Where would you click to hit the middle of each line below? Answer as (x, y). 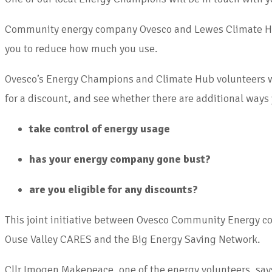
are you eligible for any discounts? (114, 189)
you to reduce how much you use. (81, 48)
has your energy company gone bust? (120, 159)
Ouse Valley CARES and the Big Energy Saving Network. (133, 239)
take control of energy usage (100, 128)
